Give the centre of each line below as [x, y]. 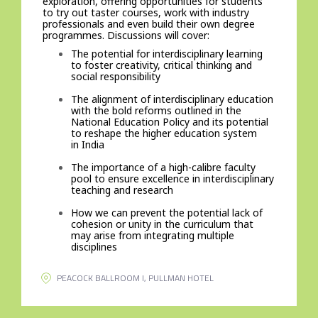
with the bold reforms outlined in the [156, 110]
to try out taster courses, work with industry [146, 12]
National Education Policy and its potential [169, 122]
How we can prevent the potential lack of [166, 213]
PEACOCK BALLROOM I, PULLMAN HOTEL [135, 278]
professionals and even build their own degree [148, 24]
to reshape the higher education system [164, 133]
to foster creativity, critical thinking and [161, 65]
